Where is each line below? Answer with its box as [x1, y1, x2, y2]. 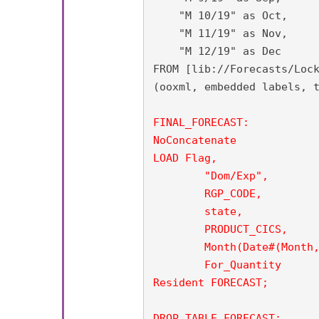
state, [153, 205, 205, 218]
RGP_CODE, [153, 187, 263, 200]
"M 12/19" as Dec [153, 45, 282, 58]
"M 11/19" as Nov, [153, 27, 288, 40]
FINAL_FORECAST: [153, 116, 250, 129]
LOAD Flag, [153, 152, 218, 164]
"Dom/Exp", [153, 169, 205, 182]
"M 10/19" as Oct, [153, 9, 288, 22]
